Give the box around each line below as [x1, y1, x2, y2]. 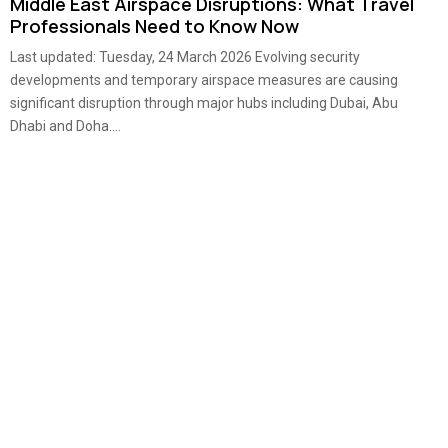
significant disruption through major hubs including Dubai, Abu [10, 95, 398, 111]
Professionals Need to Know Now [10, 14, 299, 38]
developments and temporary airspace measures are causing [10, 72, 398, 88]
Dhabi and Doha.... [10, 118, 121, 134]
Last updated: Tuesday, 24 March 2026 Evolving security [10, 49, 360, 65]
